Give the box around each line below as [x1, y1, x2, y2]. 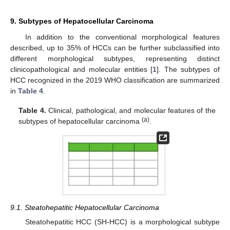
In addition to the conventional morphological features [25, 33, 220, 42]
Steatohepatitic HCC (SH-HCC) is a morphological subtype [25, 218, 220, 226]
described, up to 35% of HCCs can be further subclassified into [10, 44, 220, 52]
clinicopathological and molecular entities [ [10, 65, 153, 74]
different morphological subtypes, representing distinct [10, 54, 220, 63]
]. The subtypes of [157, 65, 220, 74]
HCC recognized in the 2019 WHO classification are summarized [10, 76, 220, 85]
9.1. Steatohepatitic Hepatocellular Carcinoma [10, 203, 159, 212]
